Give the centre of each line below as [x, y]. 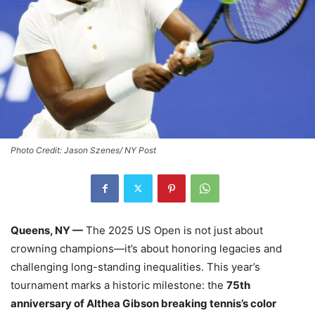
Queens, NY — [47, 230]
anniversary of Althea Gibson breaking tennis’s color [143, 303]
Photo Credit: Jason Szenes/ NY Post [83, 150]
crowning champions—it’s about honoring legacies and [146, 248]
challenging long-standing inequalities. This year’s [135, 266]
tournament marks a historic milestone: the [118, 285]
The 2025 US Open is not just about [173, 230]
